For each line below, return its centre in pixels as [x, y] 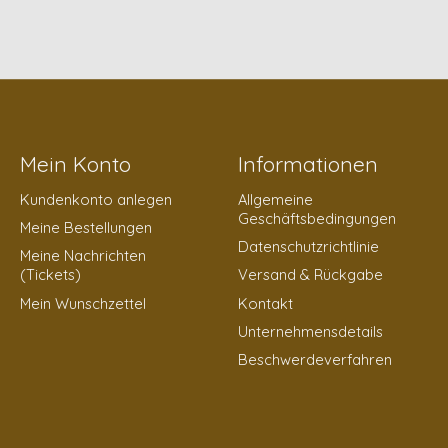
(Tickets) [50, 275]
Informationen [307, 163]
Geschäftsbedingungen [316, 219]
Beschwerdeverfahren [314, 359]
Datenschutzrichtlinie [308, 247]
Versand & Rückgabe [310, 275]
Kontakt [265, 303]
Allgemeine [275, 200]
